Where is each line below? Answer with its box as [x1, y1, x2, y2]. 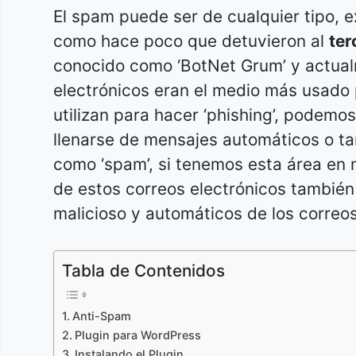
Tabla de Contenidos [62, 261, 225, 281]
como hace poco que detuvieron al [53, 30, 329, 51]
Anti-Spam [72, 309, 131, 323]
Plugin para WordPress [74, 328, 201, 342]
